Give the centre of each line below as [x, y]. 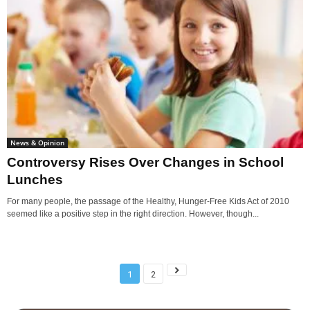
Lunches [35, 180]
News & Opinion [37, 143]
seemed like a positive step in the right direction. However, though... [133, 214]
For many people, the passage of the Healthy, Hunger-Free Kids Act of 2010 [148, 202]
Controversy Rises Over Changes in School [145, 163]
